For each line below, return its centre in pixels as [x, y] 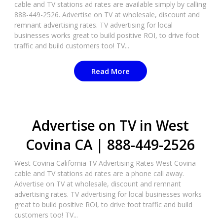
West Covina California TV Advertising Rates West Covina [105, 163]
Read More [110, 71]
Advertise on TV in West [110, 125]
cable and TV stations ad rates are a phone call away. [99, 173]
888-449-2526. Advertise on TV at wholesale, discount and [107, 15]
